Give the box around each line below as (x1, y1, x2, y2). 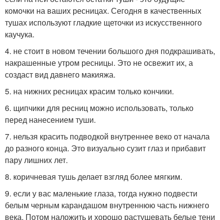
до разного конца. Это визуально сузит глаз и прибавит (5, 142, 206, 154)
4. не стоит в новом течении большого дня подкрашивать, (5, 45, 215, 56)
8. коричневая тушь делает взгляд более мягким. (5, 170, 182, 182)
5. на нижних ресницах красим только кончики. (5, 85, 174, 97)
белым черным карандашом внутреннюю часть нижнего (5, 199, 209, 211)
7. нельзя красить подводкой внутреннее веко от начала (5, 130, 210, 142)
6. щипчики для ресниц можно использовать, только (5, 102, 193, 113)
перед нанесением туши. (5, 113, 96, 125)
